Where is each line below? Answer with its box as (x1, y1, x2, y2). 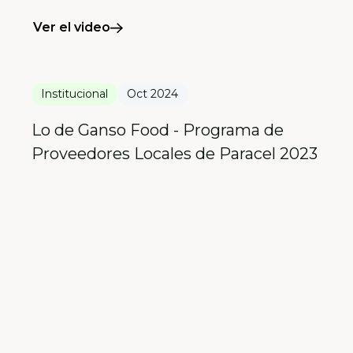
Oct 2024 (127, 87, 178, 102)
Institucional (41, 87, 108, 102)
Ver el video (33, 20, 110, 35)
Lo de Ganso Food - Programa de (32, 121, 284, 140)
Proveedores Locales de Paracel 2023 (32, 144, 318, 164)
